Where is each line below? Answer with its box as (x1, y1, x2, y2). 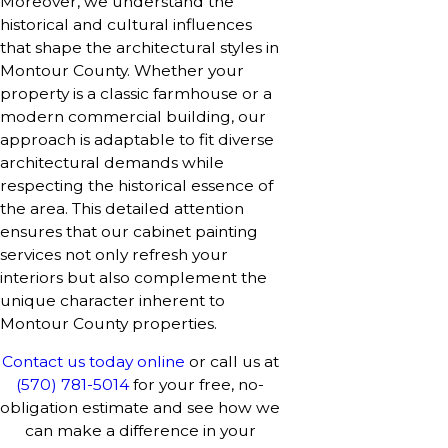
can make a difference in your (24, 421, 256, 441)
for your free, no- (129, 375, 264, 395)
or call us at (184, 352, 279, 372)
